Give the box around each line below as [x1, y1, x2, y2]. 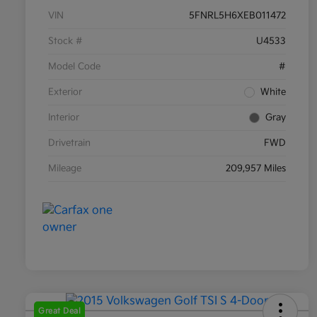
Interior [48, 112, 79, 124]
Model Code [48, 61, 100, 73]
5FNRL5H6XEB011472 [189, 10, 286, 22]
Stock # [48, 35, 83, 47]
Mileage [48, 163, 81, 175]
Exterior [48, 86, 82, 98]
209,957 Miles [226, 163, 286, 175]
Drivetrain [48, 137, 91, 149]
